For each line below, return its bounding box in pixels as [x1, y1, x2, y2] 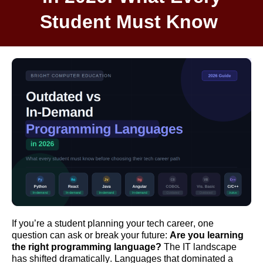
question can [12, 230, 68, 240]
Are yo [170, 230, 199, 240]
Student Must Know [40, 11, 223, 32]
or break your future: [82, 230, 170, 240]
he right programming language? [15, 241, 161, 252]
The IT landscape [161, 241, 237, 252]
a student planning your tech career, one [45, 218, 214, 228]
